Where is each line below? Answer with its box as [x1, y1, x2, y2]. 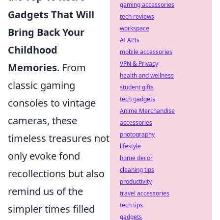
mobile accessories [120, 48, 172, 56]
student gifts [120, 83, 154, 91]
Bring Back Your [8, 26, 84, 39]
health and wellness [120, 71, 174, 80]
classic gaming [8, 79, 75, 92]
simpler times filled [8, 202, 95, 216]
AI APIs [120, 36, 139, 44]
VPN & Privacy [120, 59, 158, 68]
